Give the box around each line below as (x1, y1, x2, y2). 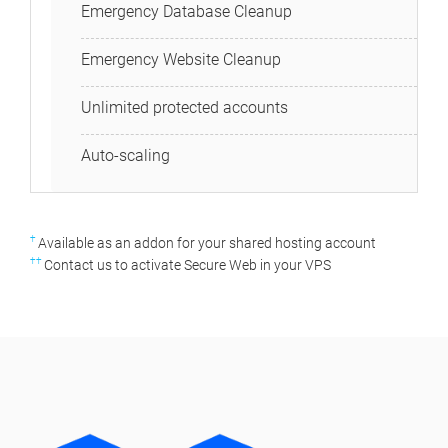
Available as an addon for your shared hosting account (38, 234, 376, 251)
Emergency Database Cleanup (81, 2, 292, 21)
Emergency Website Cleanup (81, 50, 281, 69)
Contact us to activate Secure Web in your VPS (44, 256, 331, 273)
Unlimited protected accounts (81, 98, 288, 117)
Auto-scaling (81, 146, 170, 165)
